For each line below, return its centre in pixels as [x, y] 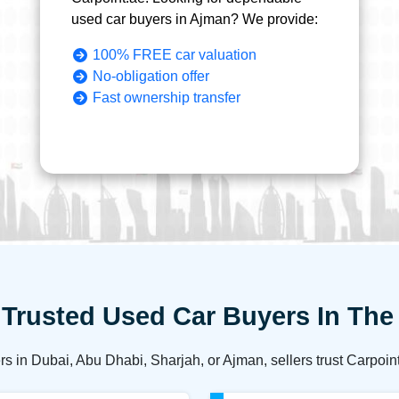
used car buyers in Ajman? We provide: [195, 19]
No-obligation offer [151, 76]
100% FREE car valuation [175, 54]
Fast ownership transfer [167, 97]
